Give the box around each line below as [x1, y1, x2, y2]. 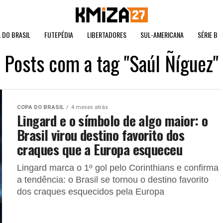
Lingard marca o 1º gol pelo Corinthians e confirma [17, 163, 219, 173]
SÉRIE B [198, 29, 218, 40]
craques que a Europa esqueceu [17, 139, 183, 159]
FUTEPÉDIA [44, 29, 73, 40]
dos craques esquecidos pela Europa [17, 187, 164, 197]
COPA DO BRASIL [17, 104, 64, 111]
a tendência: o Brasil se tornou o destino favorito [17, 175, 209, 185]
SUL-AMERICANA [140, 29, 184, 40]
